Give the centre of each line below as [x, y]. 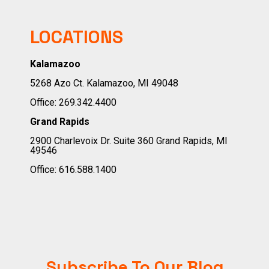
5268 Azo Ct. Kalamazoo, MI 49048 [104, 83]
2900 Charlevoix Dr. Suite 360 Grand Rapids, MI [129, 141]
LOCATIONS [77, 37]
